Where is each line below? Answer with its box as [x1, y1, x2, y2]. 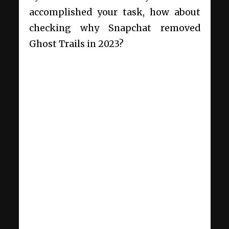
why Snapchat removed [80, 22, 200, 34]
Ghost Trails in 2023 [29, 38, 119, 50]
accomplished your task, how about [29, 7, 200, 18]
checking [29, 22, 80, 34]
